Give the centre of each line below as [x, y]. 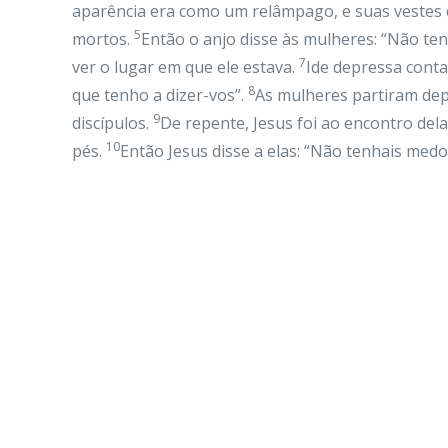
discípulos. [112, 123]
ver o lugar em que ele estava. [185, 67]
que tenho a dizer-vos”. [160, 95]
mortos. [103, 39]
